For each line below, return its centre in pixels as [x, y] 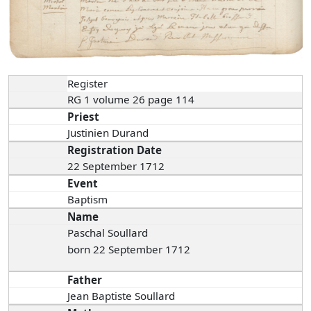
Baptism [88, 199]
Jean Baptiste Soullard [121, 295]
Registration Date [115, 150]
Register [88, 83]
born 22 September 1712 [129, 249]
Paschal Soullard [108, 232]
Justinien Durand [110, 132]
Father [85, 279]
